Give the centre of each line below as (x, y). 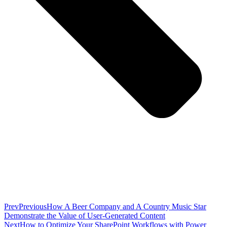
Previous (33, 207)
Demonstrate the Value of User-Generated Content (85, 216)
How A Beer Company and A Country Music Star (126, 207)
